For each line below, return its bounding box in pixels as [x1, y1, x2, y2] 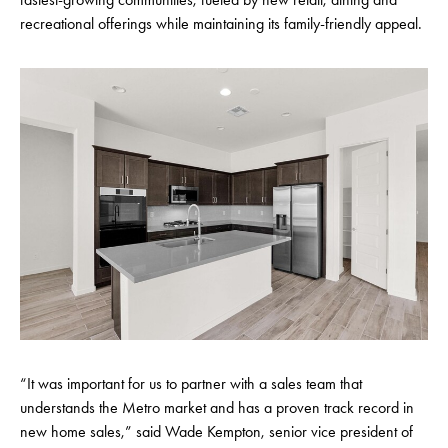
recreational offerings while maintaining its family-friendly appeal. [20, 13, 422, 33]
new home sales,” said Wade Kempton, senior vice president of [20, 422, 413, 442]
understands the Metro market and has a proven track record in [20, 398, 414, 418]
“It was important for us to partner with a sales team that [20, 374, 362, 394]
